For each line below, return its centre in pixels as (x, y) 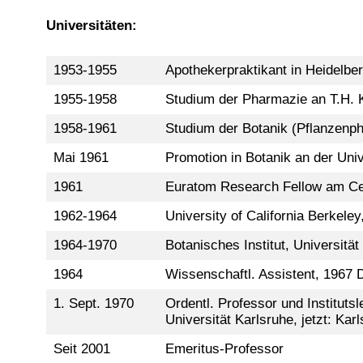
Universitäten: (92, 26)
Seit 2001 (81, 348)
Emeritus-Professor (224, 348)
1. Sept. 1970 (93, 303)
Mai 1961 (81, 157)
